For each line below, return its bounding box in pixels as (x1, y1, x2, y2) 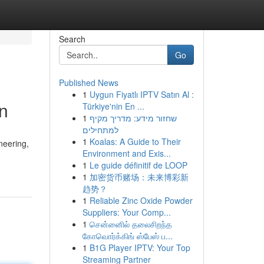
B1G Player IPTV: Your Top (89, 242, 190, 253)
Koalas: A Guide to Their (89, 136, 181, 147)
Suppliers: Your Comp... (82, 206, 171, 218)
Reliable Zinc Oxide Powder (89, 194, 193, 206)
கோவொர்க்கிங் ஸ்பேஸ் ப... (82, 230, 173, 242)
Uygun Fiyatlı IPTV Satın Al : (89, 88, 194, 100)
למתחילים (82, 124, 118, 136)
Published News (58, 77, 118, 88)
